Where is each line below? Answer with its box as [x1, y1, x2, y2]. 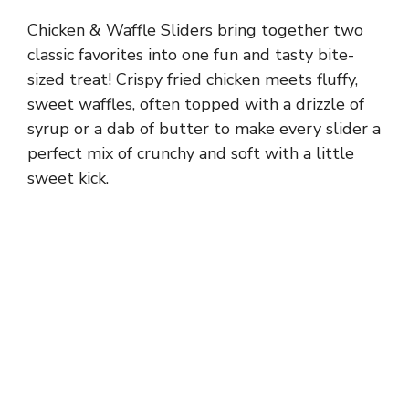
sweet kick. [27, 167, 109, 190]
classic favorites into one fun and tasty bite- [27, 44, 354, 67]
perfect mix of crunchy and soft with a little [27, 142, 354, 165]
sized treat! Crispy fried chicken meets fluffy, [27, 68, 358, 91]
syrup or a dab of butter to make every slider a [27, 118, 381, 141]
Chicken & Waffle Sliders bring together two [27, 19, 363, 42]
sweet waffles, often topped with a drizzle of [27, 93, 364, 116]
